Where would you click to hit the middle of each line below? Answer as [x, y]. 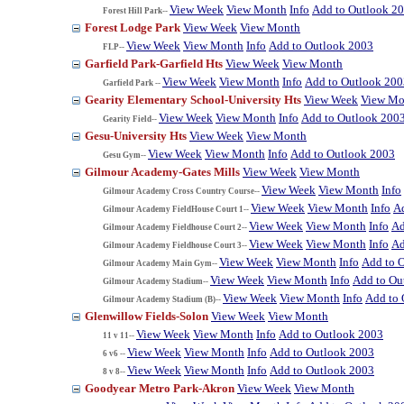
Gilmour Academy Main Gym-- [160, 263]
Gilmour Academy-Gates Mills [164, 171]
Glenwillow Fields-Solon [148, 316]
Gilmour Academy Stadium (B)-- [162, 299]
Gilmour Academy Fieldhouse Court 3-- [175, 245]
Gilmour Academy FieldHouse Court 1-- [176, 209]
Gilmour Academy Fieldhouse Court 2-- [175, 227]
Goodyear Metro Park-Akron [161, 388]
